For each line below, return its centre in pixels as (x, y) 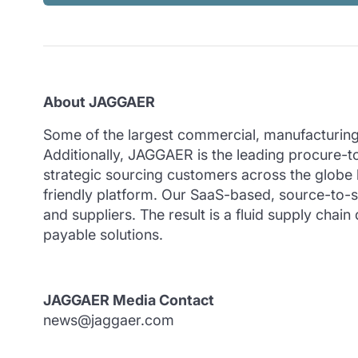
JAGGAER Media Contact (128, 300)
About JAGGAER (99, 101)
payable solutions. (103, 234)
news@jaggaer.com (108, 320)
